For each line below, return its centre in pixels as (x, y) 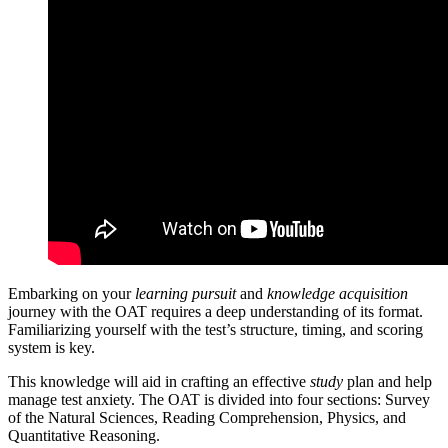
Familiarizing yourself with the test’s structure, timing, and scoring (215, 329)
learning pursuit (185, 293)
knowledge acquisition (337, 293)
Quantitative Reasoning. (84, 435)
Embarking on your (71, 293)
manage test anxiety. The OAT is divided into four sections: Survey (219, 399)
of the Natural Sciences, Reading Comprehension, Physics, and (207, 417)
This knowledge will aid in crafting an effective (159, 381)
